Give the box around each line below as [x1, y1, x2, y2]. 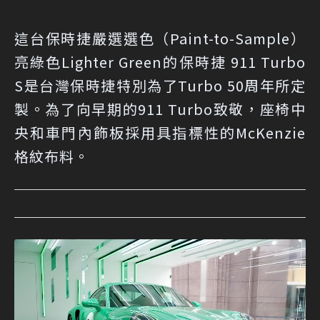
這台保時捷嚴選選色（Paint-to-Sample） [14, 27, 306, 49]
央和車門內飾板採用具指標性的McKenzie [14, 121, 306, 143]
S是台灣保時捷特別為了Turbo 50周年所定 [14, 74, 306, 96]
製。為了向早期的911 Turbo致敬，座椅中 [14, 98, 306, 119]
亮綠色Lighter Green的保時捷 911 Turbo [14, 51, 306, 72]
